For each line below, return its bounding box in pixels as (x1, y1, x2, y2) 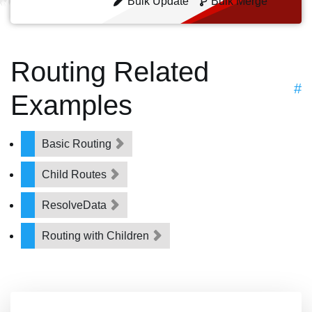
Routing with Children (42, 230, 152, 242)
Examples (10, 90, 132, 120)
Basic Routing (42, 138, 114, 150)
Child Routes (42, 169, 109, 180)
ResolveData (42, 199, 109, 211)
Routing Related (10, 56, 209, 87)
